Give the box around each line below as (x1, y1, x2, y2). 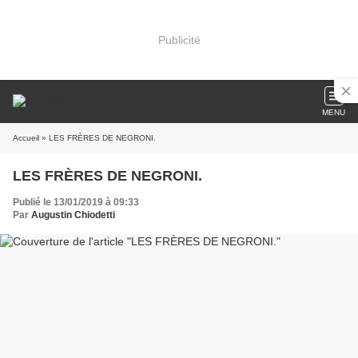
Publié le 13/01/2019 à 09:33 (13, 197, 139, 208)
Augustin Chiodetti (31, 209, 115, 221)
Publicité (157, 33, 201, 46)
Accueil (13, 133, 39, 142)
